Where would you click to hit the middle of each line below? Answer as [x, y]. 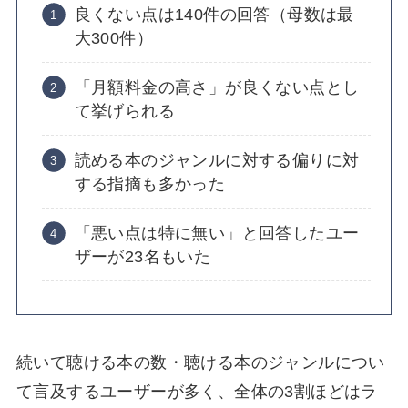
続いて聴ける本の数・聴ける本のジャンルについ [200, 362]
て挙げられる [125, 111]
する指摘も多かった [150, 184]
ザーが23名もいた [143, 256]
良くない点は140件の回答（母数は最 [214, 15]
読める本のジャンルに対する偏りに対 [217, 160]
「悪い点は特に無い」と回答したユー [217, 233]
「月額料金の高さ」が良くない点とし [217, 87]
